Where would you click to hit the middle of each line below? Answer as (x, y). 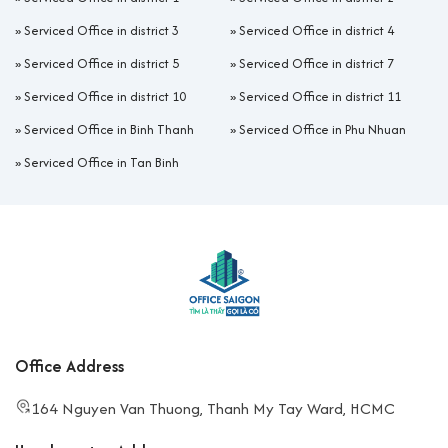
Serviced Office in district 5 (101, 64)
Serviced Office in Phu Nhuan (322, 130)
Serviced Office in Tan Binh (101, 163)
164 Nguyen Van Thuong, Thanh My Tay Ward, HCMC (213, 409)
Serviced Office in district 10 (105, 97)
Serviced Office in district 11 (320, 97)
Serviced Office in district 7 (316, 64)
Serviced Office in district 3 (101, 31)
